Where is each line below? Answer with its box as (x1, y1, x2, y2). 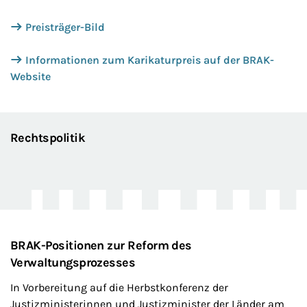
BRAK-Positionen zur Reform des (10, 238, 192, 253)
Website (10, 70, 51, 83)
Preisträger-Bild (25, 21, 105, 34)
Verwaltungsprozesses (10, 255, 136, 270)
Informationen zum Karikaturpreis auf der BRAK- (25, 53, 274, 66)
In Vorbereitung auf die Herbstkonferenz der (10, 281, 228, 294)
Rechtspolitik (10, 130, 85, 145)
